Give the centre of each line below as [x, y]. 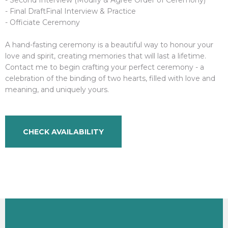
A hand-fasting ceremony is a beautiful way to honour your [109, 45]
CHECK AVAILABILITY [63, 132]
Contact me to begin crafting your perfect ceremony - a [105, 67]
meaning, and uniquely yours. [57, 89]
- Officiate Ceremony [42, 22]
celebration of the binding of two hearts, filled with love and [110, 78]
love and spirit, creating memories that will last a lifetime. [106, 56]
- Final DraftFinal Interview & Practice [70, 11]
